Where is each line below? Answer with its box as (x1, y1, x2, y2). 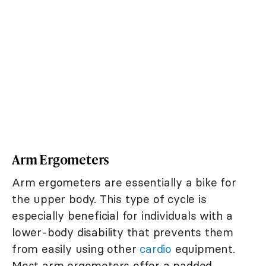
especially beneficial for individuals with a (12, 208, 233, 223)
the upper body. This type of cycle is (12, 192, 207, 207)
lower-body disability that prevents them (12, 225, 233, 240)
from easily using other (12, 242, 140, 256)
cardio (140, 242, 172, 256)
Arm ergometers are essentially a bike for (12, 175, 236, 190)
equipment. (172, 242, 235, 256)
